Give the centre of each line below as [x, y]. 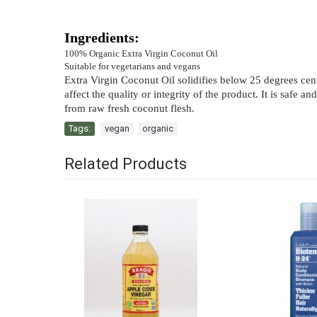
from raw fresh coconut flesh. [129, 109]
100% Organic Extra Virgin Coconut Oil [141, 54]
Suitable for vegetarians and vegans [132, 67]
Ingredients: [102, 38]
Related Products [126, 163]
